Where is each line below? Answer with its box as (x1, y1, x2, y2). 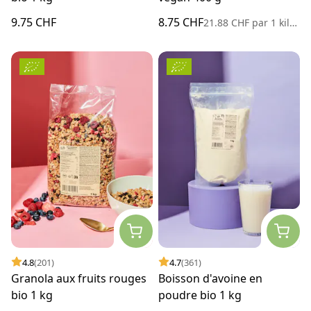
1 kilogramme (268, 15, 289, 29)
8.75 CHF (158, 14, 203, 30)
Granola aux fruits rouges (11, 270, 146, 286)
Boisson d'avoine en (158, 270, 262, 286)
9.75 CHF (11, 14, 56, 30)
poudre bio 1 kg (158, 287, 242, 303)
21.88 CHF (203, 15, 252, 29)
